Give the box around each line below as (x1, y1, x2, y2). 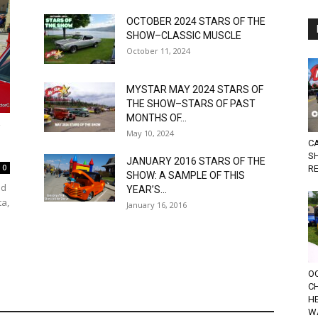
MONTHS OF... (126, 112, 187, 124)
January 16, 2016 (126, 199, 187, 211)
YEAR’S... (126, 184, 167, 196)
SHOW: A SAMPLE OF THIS (126, 170, 245, 182)
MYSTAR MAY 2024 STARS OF (126, 84, 263, 96)
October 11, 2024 (126, 45, 190, 57)
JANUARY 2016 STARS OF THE (126, 155, 265, 168)
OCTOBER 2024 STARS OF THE (126, 16, 265, 28)
